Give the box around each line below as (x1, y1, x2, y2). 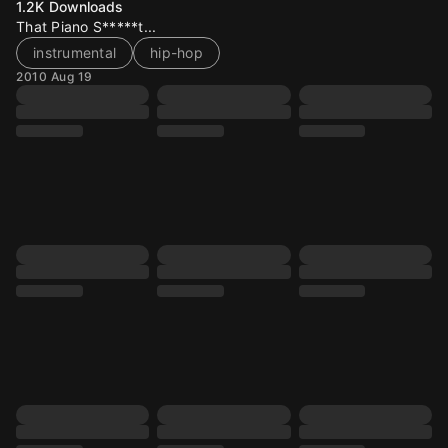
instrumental (33, 44, 116, 61)
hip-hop (150, 44, 203, 61)
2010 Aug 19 (16, 69, 93, 84)
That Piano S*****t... (16, 18, 157, 35)
